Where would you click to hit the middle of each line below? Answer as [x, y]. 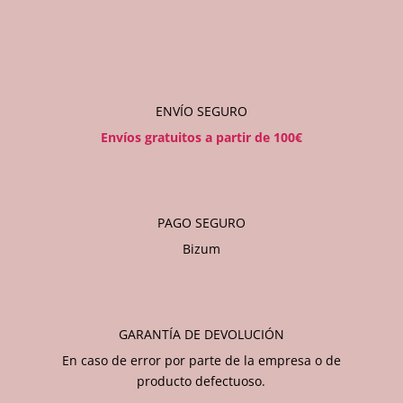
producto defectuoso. [201, 381]
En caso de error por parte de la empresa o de [201, 360]
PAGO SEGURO [201, 222]
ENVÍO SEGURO [201, 111]
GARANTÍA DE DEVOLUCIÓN [201, 334]
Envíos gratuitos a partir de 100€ [201, 137]
